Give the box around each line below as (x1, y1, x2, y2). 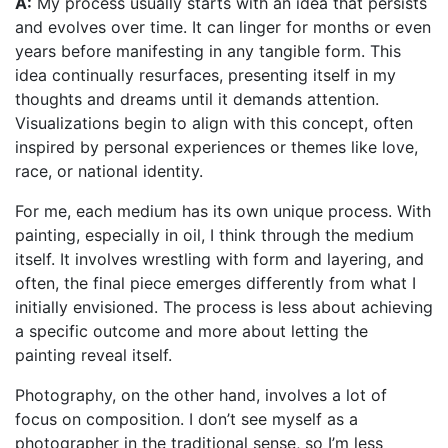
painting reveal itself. (15, 344, 172, 365)
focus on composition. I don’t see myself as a (15, 408, 358, 429)
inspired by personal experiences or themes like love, (15, 136, 418, 157)
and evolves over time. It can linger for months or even (15, 16, 431, 37)
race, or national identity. (15, 160, 203, 181)
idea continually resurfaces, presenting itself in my (15, 64, 396, 85)
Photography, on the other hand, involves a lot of (15, 384, 387, 405)
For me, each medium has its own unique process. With (15, 200, 431, 221)
